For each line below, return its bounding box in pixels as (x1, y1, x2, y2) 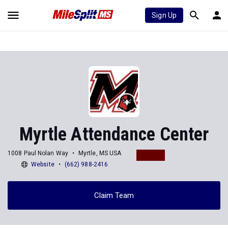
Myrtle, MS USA (78, 149, 122, 157)
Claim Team (94, 190, 134, 200)
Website (31, 160, 54, 168)
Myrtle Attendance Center (19, 124, 209, 145)
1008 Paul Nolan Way (8, 149, 68, 157)
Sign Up (152, 11, 177, 19)
